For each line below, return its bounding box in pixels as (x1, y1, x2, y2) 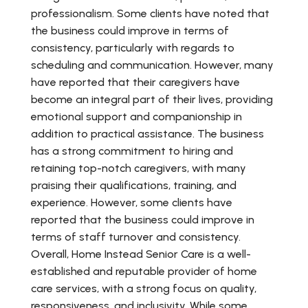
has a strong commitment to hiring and (31, 144, 233, 158)
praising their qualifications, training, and (31, 179, 236, 192)
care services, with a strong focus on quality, (31, 282, 256, 296)
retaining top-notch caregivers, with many (31, 162, 246, 175)
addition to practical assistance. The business (31, 127, 264, 141)
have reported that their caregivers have (31, 76, 240, 89)
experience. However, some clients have (31, 196, 232, 210)
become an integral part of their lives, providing (31, 93, 273, 107)
